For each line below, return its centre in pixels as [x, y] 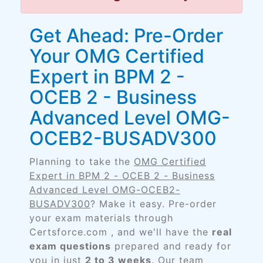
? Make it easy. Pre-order [154, 204]
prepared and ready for [171, 246]
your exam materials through [101, 218]
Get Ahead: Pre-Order [126, 36]
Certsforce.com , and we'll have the [121, 232]
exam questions [70, 246]
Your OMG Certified [117, 56]
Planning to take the [82, 161]
